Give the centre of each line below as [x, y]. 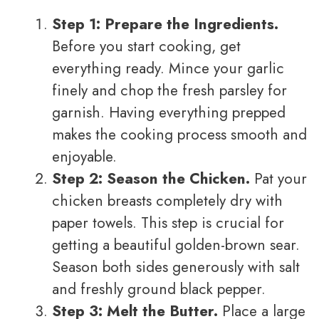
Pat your [278, 179]
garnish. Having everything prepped [169, 113]
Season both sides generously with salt [176, 267]
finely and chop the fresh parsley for [169, 91]
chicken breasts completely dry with [167, 201]
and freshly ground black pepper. [159, 289]
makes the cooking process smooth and [179, 135]
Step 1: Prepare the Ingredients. [165, 25]
